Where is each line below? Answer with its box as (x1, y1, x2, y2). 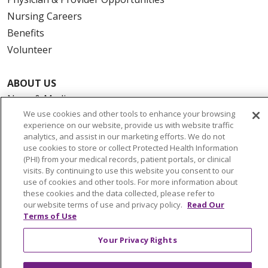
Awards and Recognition (7, 126, 115, 139)
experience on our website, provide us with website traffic (23, 120, 233, 130)
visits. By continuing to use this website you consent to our (23, 165, 234, 176)
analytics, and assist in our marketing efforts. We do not (23, 131, 225, 142)
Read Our (187, 199, 224, 210)
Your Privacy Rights (98, 234, 177, 245)
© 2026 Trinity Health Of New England (7, 248, 179, 261)
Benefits (7, 26, 44, 40)
